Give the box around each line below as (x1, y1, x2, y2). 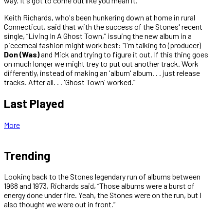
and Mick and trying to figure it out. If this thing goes (39, 49, 208, 59)
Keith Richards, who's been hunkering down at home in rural (4, 12, 195, 22)
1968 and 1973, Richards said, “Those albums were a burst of (4, 181, 195, 191)
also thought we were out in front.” (4, 200, 115, 209)
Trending (4, 148, 51, 163)
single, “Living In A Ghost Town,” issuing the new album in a (4, 31, 192, 40)
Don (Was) (4, 49, 39, 59)
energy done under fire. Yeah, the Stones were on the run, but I (4, 190, 201, 200)
